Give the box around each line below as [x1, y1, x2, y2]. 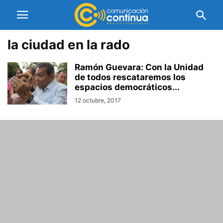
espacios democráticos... [75, 82, 180, 92]
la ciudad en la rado [7, 37, 130, 52]
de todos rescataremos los [75, 72, 186, 82]
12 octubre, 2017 [75, 97, 121, 104]
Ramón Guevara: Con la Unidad [75, 62, 204, 72]
